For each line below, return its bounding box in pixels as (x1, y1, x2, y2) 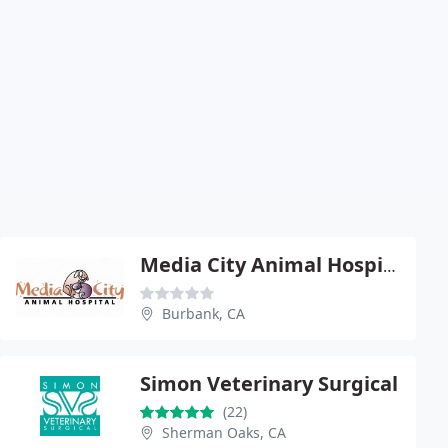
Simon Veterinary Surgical (140, 369, 398, 397)
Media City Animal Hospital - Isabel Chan (383, 254, 396, 277)
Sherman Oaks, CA (162, 422, 286, 442)
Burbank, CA (162, 303, 245, 323)
